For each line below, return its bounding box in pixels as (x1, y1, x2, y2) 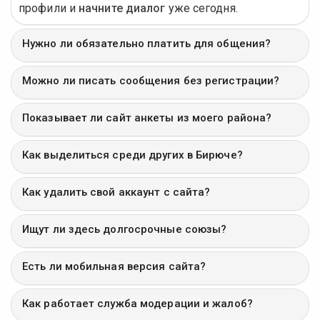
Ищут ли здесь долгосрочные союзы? (22, 222, 227, 236)
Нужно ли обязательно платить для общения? (22, 36, 271, 50)
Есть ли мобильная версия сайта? (22, 259, 206, 273)
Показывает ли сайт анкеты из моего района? (22, 111, 272, 124)
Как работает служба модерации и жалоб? (22, 296, 253, 310)
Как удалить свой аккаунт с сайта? (22, 185, 211, 199)
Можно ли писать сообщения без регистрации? (22, 74, 280, 87)
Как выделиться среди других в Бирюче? (22, 148, 243, 161)
